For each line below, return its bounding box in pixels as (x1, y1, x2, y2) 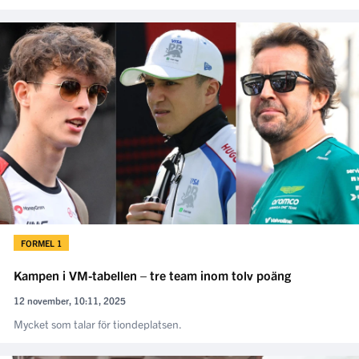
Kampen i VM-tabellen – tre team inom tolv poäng (14, 266, 291, 283)
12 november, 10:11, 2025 (14, 293, 126, 306)
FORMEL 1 (21, 236, 62, 248)
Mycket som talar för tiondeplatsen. (14, 316, 182, 331)
